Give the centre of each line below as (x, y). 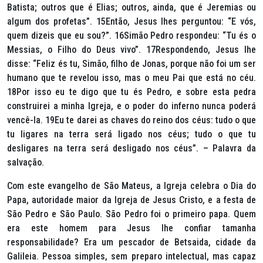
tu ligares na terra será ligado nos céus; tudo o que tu (131, 134)
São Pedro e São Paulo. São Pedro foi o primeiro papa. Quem (131, 214)
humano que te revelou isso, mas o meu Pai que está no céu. (131, 78)
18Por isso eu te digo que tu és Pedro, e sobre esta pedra (131, 92)
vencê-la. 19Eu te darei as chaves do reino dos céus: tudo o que (131, 120)
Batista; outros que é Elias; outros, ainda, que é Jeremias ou (131, 8)
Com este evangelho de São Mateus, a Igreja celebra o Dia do (131, 186)
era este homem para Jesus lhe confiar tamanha (131, 228)
